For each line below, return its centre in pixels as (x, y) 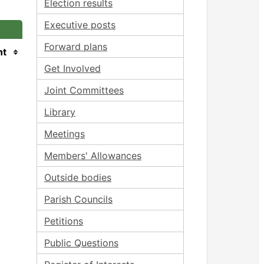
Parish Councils (78, 199)
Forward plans (76, 47)
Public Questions (81, 243)
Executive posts (80, 25)
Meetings (65, 134)
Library (60, 112)
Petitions (64, 221)
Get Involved (72, 68)
